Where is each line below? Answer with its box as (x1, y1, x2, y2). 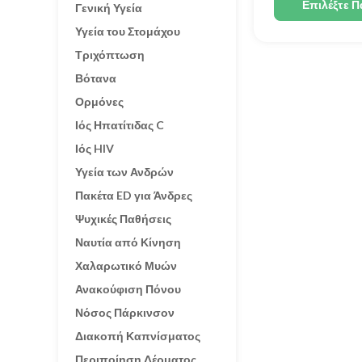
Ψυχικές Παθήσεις (75, 212, 171, 225)
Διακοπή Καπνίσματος (75, 329, 200, 343)
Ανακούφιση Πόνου (75, 282, 181, 296)
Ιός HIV (75, 141, 114, 155)
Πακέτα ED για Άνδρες (75, 188, 192, 202)
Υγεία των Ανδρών (75, 165, 174, 179)
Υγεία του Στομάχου (75, 24, 180, 38)
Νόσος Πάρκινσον (75, 305, 175, 319)
